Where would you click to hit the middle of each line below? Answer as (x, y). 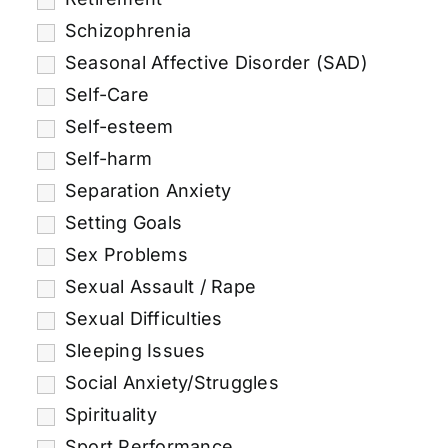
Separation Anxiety (148, 190)
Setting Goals (123, 222)
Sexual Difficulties (143, 318)
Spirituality (110, 414)
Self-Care (107, 94)
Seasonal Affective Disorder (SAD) (216, 62)
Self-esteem (119, 126)
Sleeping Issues (135, 350)
